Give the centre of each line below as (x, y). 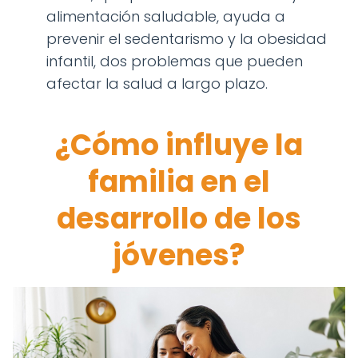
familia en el (179, 181)
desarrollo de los (179, 218)
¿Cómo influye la (179, 145)
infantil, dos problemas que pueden (175, 61)
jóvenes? (179, 255)
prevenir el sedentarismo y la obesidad (187, 38)
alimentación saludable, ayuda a (166, 16)
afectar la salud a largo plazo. (157, 83)
